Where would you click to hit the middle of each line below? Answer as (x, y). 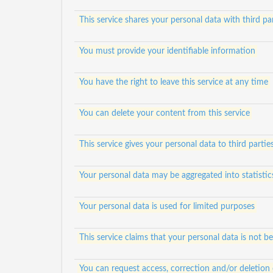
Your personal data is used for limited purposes (167, 207)
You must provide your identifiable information (167, 51)
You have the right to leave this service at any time (173, 82)
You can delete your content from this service (164, 113)
